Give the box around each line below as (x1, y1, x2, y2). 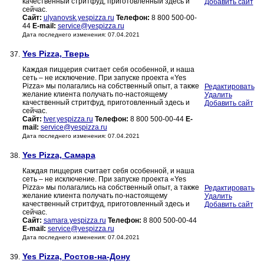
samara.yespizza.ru (43, 216, 106, 225)
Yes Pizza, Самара (22, 150, 95, 160)
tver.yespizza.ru (43, 115, 93, 124)
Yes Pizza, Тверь (22, 49, 90, 59)
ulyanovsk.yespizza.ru (43, 14, 114, 22)
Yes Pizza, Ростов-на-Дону (22, 252, 130, 262)
